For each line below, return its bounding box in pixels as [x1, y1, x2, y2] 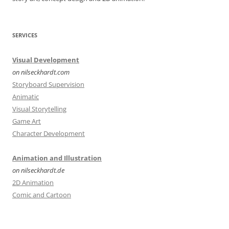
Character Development [12, 129, 85, 138]
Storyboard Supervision [12, 80, 84, 89]
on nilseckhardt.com [12, 67, 70, 77]
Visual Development [12, 55, 79, 64]
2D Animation [12, 178, 54, 187]
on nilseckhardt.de [12, 166, 64, 175]
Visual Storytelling [12, 104, 66, 113]
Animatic [12, 92, 39, 101]
